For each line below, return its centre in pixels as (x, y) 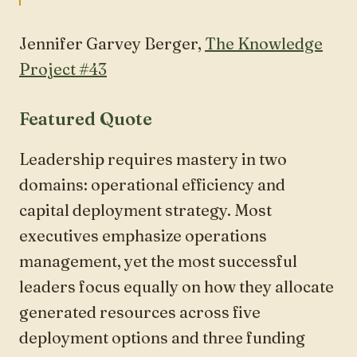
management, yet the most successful (158, 261)
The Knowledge (264, 43)
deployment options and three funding (162, 337)
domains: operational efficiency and (152, 184)
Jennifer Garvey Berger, (112, 43)
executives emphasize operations (143, 235)
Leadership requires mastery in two (153, 159)
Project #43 (63, 69)
